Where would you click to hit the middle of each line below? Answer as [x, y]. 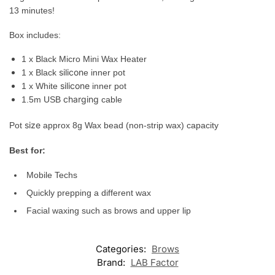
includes [42, 35]
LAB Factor [154, 263]
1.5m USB [42, 100]
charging [81, 99]
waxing [66, 210]
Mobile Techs [52, 175]
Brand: [112, 263]
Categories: [122, 249]
